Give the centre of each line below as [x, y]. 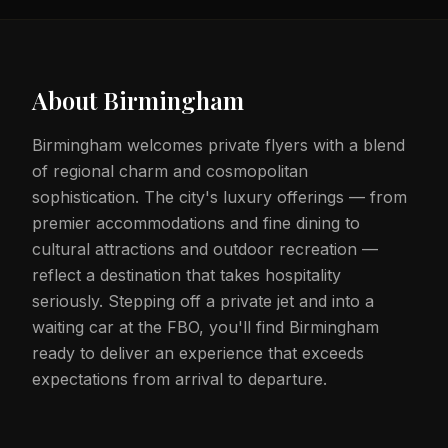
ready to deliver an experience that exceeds [198, 353]
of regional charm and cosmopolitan [170, 171]
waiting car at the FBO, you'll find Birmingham [205, 327]
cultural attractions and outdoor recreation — [205, 249]
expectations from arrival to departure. [179, 379]
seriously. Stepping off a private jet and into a [203, 301]
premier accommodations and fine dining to [196, 223]
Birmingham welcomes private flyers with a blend [218, 145]
